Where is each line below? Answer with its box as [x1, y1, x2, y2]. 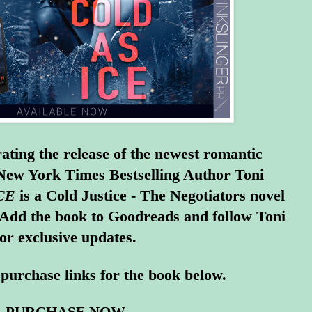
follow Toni [212, 208, 286, 226]
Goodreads [108, 208, 180, 226]
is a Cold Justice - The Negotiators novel [15, 187, 285, 205]
